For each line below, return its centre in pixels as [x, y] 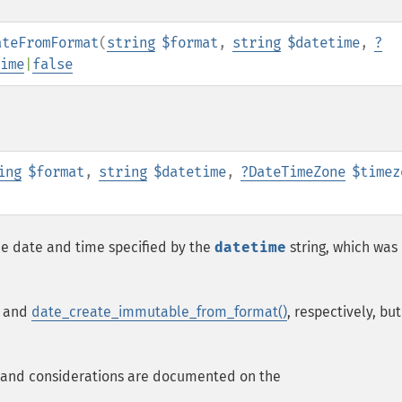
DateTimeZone [297, 172]
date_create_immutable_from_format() [159, 312]
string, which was [342, 247]
